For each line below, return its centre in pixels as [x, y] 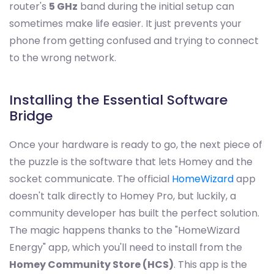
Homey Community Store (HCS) [91, 265]
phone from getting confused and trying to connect [134, 41]
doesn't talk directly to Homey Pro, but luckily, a [123, 196]
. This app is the [210, 265]
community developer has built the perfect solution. [134, 213]
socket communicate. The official [91, 179]
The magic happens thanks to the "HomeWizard [124, 231]
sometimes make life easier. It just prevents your [125, 24]
